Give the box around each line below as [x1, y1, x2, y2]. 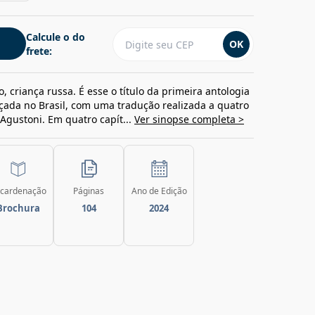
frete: [26, 44, 52, 58]
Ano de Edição [131, 185, 187, 197]
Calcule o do [26, 30, 85, 44]
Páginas [73, 185, 104, 197]
